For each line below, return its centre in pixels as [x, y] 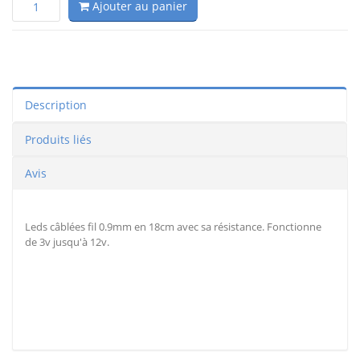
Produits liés [58, 140]
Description [56, 105]
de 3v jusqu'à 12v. [67, 242]
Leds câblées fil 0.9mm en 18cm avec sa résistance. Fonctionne [173, 227]
